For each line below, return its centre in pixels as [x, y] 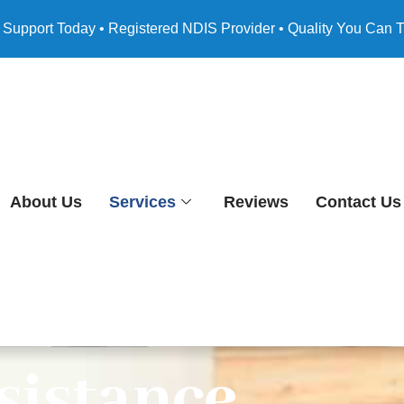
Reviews [257, 202]
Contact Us [359, 202]
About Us [46, 202]
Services [143, 202]
